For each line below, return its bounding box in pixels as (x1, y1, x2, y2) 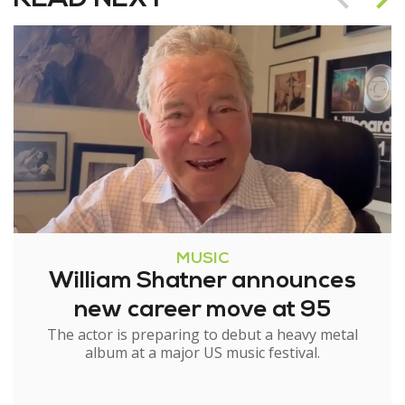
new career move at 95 (74, 298, 331, 324)
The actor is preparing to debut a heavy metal (47, 325, 358, 345)
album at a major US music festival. (85, 343, 320, 363)
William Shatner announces (49, 269, 356, 295)
